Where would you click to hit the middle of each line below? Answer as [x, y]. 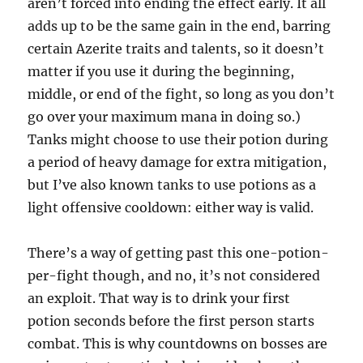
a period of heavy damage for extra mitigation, [177, 162]
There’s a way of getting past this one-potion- [179, 253]
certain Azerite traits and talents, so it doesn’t [176, 49]
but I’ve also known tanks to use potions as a [172, 185]
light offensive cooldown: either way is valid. [171, 208]
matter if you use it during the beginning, [161, 72]
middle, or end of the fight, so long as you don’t [181, 94]
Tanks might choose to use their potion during [178, 140]
